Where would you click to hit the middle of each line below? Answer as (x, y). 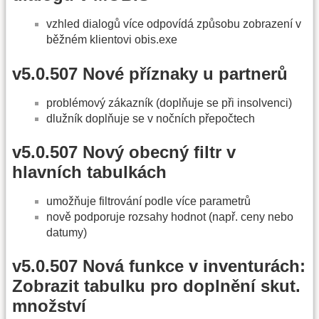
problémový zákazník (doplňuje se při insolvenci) (169, 103)
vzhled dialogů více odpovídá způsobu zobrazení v (174, 24)
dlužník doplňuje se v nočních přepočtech (151, 118)
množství (49, 306)
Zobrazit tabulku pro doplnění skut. (156, 286)
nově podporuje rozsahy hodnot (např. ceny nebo (170, 217)
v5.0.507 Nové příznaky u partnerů (150, 73)
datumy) (67, 233)
